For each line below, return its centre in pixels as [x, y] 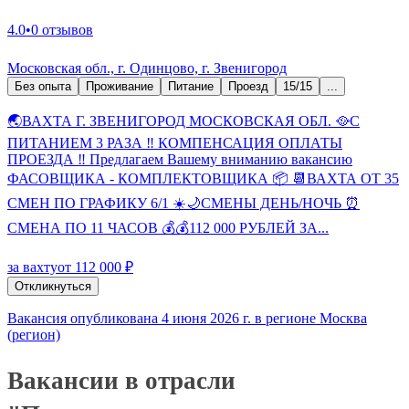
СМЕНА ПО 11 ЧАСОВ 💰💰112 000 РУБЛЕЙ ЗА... [168, 228]
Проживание [120, 87]
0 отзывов [62, 30]
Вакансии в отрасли [121, 380]
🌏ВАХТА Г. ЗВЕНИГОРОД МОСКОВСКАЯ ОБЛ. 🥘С [184, 121]
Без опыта [43, 87]
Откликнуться [53, 287]
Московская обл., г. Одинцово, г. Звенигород [147, 68]
